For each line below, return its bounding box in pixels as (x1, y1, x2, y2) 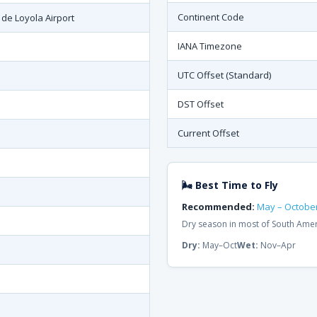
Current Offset (178, 127, 239, 139)
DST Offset (178, 98, 224, 110)
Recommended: (182, 200, 255, 213)
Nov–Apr (258, 239, 296, 251)
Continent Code (178, 11, 244, 23)
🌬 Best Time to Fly (182, 178, 278, 192)
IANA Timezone (178, 40, 242, 52)
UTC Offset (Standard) (178, 69, 271, 81)
